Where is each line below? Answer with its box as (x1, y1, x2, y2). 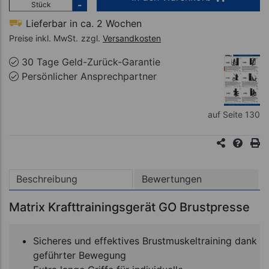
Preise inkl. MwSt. (9, 33, 78, 43)
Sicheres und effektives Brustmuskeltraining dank (33, 234, 257, 247)
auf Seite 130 (208, 109, 260, 119)
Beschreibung (16, 173, 78, 186)
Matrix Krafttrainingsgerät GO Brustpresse (9, 199, 250, 214)
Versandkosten (103, 33, 161, 43)
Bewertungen (142, 173, 202, 186)
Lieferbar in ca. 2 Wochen (23, 17, 142, 29)
